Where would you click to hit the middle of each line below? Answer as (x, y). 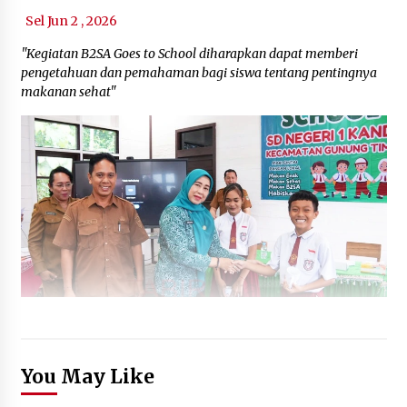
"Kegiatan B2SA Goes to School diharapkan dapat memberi (189, 53)
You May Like (87, 376)
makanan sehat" (68, 91)
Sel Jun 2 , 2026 (71, 20)
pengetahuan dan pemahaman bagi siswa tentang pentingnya (199, 72)
